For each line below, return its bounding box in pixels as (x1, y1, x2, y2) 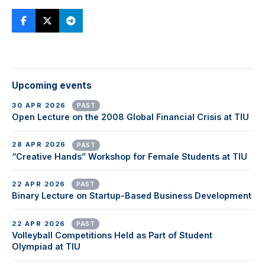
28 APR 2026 (12, 140, 69, 149)
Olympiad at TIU (12, 241, 80, 252)
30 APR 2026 (12, 101, 69, 109)
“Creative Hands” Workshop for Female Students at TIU (12, 151, 247, 161)
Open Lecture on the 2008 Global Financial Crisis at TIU (12, 112, 249, 122)
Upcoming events (12, 79, 92, 91)
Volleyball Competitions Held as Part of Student (12, 230, 212, 241)
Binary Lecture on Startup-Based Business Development (12, 190, 251, 201)
